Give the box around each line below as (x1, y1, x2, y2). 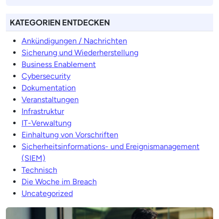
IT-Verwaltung (22, 118, 71, 128)
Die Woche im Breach (22, 176, 97, 186)
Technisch (22, 165, 57, 175)
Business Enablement (22, 59, 96, 69)
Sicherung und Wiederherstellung (22, 47, 138, 57)
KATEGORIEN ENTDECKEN (10, 17, 110, 27)
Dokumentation (22, 83, 76, 92)
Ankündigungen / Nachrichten (22, 36, 127, 45)
